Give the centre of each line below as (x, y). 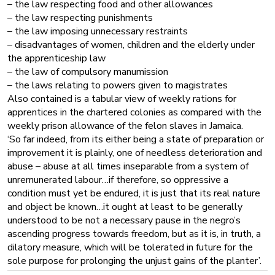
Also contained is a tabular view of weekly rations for (122, 99)
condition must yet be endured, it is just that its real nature (134, 193)
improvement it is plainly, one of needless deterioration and (135, 153)
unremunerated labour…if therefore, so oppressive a (118, 180)
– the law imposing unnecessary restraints (98, 31)
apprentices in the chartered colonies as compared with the (134, 112)
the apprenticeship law (56, 58)
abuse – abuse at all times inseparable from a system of (128, 166)
